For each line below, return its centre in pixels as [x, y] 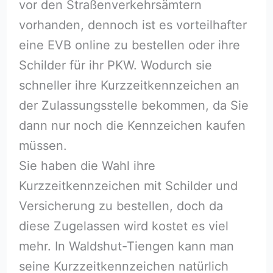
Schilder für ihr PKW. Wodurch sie [115, 65]
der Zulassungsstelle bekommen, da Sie [133, 105]
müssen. [43, 145]
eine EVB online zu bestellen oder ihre [129, 45]
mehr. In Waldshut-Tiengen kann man [126, 246]
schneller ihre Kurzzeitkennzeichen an [129, 85]
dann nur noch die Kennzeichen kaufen [132, 125]
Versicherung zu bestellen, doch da [121, 206]
